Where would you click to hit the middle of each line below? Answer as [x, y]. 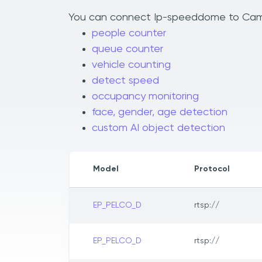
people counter [129, 34]
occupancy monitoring [145, 97]
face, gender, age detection [160, 113]
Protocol [212, 169]
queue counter [127, 49]
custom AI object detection [158, 128]
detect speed [125, 81]
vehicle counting [131, 65]
